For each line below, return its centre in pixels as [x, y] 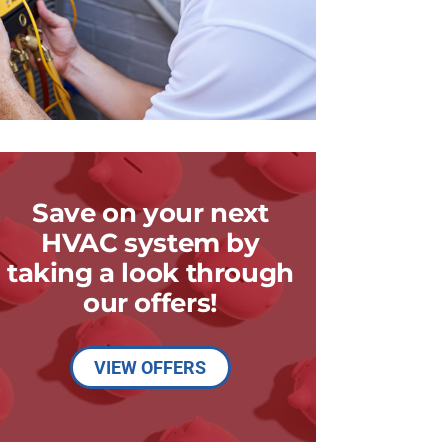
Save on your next [150, 212]
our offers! [150, 302]
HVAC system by [150, 242]
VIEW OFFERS [150, 367]
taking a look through [150, 272]
